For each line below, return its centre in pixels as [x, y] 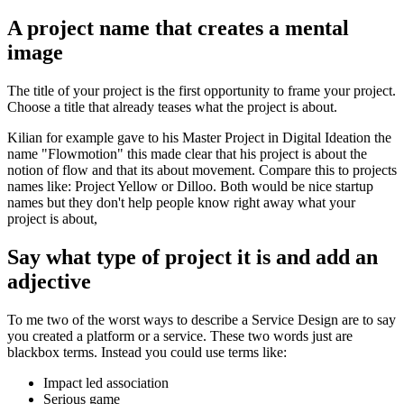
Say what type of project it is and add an [193, 257]
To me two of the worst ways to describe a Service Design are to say [202, 319]
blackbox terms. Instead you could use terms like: [147, 352]
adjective [49, 282]
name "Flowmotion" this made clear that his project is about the [187, 154]
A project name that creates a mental [178, 28]
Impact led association [106, 382]
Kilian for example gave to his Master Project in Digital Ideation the [199, 138]
